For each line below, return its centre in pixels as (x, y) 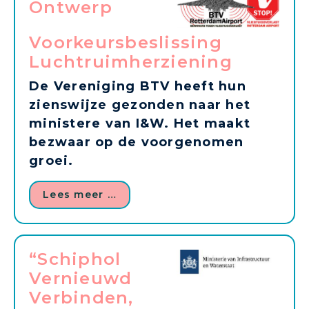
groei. (51, 160)
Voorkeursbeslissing (126, 42)
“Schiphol (75, 259)
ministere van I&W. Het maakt (140, 123)
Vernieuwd (81, 278)
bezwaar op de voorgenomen (137, 142)
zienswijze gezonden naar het (140, 104)
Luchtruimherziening (131, 61)
